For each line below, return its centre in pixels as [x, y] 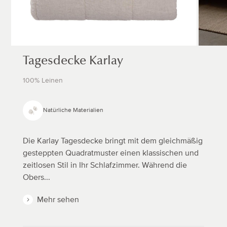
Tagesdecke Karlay [73, 62]
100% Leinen [43, 80]
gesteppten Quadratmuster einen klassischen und [110, 153]
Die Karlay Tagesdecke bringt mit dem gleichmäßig [112, 141]
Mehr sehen [58, 199]
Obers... [36, 177]
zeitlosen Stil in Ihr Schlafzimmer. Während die [105, 165]
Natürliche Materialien [73, 110]
